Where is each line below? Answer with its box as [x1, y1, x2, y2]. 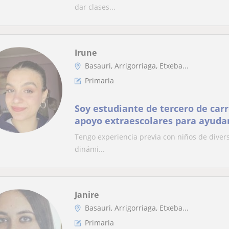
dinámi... [75, 144, 105, 154]
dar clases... [75, 2, 116, 12]
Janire [75, 189, 99, 200]
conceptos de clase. [75, 127, 164, 139]
